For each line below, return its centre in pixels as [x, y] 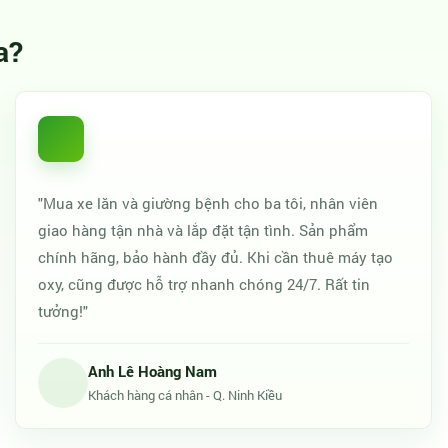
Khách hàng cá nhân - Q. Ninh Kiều [184, 395]
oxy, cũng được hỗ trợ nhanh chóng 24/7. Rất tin [203, 284]
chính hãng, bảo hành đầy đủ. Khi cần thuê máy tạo [215, 257]
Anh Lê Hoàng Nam [152, 371]
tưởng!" [62, 311]
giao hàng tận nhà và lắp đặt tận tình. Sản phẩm [202, 230]
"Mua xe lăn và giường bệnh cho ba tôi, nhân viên [207, 203]
